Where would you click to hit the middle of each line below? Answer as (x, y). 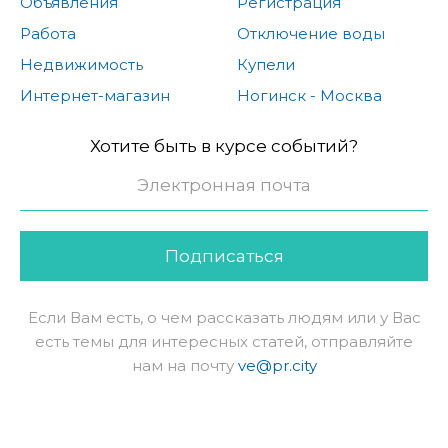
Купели (265, 64)
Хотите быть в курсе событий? (224, 145)
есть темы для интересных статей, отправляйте (224, 341)
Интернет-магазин (95, 95)
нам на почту (184, 365)
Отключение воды (310, 33)
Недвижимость (81, 64)
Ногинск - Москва (309, 95)
